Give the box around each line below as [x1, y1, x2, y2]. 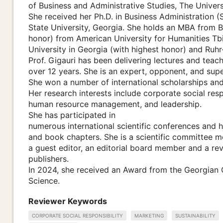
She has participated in [28, 110, 115, 120]
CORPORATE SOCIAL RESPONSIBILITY [32, 212, 123, 219]
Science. [28, 176, 60, 186]
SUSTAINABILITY [175, 212, 216, 219]
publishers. [28, 154, 69, 164]
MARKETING [134, 212, 164, 219]
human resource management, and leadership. [28, 99, 202, 110]
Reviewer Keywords [28, 196, 107, 207]
